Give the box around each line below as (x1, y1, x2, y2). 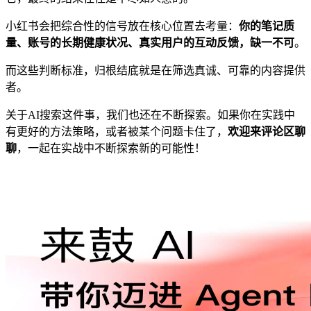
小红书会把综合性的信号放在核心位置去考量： (6, 20, 239, 33)
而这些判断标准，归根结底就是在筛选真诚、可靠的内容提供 (6, 65, 305, 77)
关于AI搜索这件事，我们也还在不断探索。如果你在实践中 (6, 109, 295, 121)
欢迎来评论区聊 (228, 126, 305, 138)
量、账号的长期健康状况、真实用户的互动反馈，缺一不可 (6, 37, 294, 49)
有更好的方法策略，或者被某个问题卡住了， (6, 126, 228, 138)
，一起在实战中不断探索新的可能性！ (17, 142, 205, 155)
